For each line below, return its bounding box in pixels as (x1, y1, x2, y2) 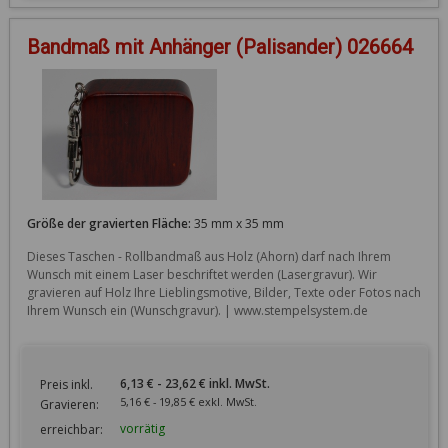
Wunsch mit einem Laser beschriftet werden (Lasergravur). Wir (26, 265, 377, 283)
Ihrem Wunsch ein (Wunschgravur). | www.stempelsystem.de (26, 301, 368, 319)
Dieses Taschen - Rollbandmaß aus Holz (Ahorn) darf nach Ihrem (26, 247, 391, 265)
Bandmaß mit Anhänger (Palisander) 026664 (26, 34, 413, 59)
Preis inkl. (39, 375, 93, 393)
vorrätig (119, 419, 165, 437)
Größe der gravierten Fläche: (26, 214, 191, 232)
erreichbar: (39, 420, 103, 438)
